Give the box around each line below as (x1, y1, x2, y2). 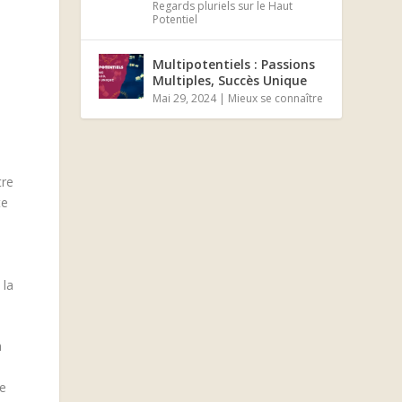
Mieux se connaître (228, 90, 324, 106)
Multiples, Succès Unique (153, 71, 308, 89)
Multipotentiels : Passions (153, 55, 316, 73)
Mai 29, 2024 (153, 90, 217, 106)
